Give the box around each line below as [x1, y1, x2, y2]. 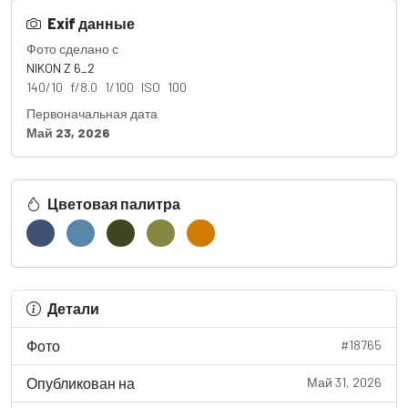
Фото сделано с [26, 40, 118, 56]
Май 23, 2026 [26, 124, 110, 140]
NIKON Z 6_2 [26, 59, 95, 76]
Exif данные [45, 14, 135, 32]
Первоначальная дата [26, 105, 158, 121]
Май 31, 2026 [307, 373, 382, 390]
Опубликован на [26, 373, 135, 392]
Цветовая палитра [45, 194, 180, 212]
